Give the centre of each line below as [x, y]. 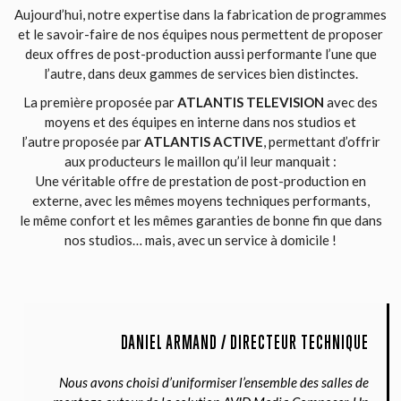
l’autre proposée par [82, 141]
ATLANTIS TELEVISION [251, 102]
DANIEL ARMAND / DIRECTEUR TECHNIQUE [244, 344]
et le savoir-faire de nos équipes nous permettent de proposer [200, 34]
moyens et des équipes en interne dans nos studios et [200, 121]
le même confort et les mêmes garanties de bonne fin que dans [200, 220]
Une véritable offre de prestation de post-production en [200, 180]
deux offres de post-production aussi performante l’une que [200, 53]
